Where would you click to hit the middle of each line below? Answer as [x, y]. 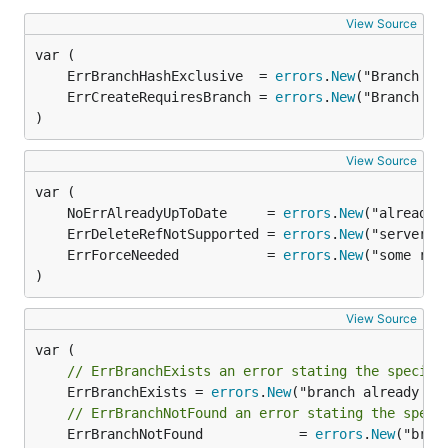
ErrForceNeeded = [175, 255]
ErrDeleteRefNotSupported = [175, 234]
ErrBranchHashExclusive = [171, 76]
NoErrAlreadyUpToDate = [175, 213]
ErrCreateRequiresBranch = [171, 97]
